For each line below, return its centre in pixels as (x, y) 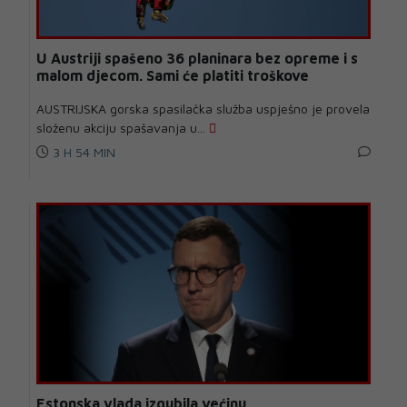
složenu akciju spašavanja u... (123, 128)
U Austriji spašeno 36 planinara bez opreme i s (197, 59)
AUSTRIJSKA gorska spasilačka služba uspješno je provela (203, 109)
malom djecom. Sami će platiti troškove (173, 76)
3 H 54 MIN (82, 153)
